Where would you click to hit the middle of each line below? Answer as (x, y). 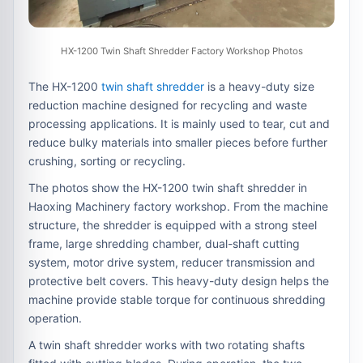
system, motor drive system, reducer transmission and (172, 262)
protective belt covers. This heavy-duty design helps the (179, 280)
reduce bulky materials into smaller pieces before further (178, 142)
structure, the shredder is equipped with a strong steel (173, 224)
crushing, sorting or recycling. (107, 160)
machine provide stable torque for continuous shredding (177, 299)
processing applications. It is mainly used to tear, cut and (179, 123)
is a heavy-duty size (259, 86)
